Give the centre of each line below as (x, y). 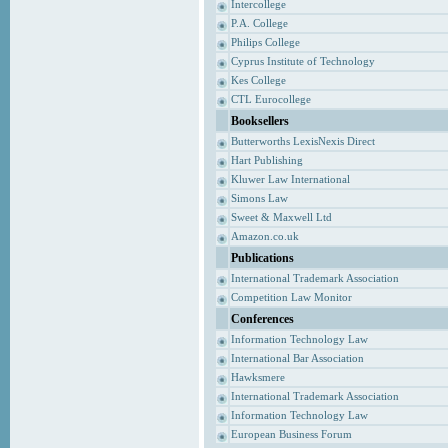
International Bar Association (297, 358)
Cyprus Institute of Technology (302, 61)
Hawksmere (257, 377)
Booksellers (259, 120)
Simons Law (259, 198)
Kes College (258, 80)
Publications (262, 257)
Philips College (265, 42)
